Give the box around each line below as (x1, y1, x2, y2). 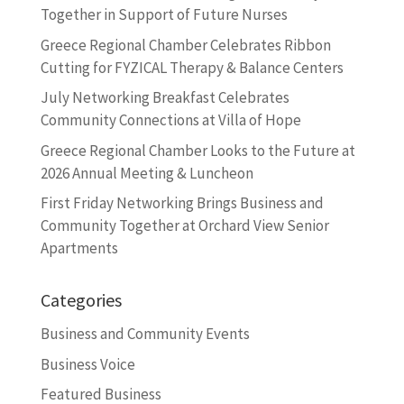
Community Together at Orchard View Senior (40, 216, 329, 236)
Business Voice (40, 353, 135, 374)
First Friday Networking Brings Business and (40, 193, 324, 214)
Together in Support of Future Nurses (40, 5, 288, 25)
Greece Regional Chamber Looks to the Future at (40, 140, 355, 161)
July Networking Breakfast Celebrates (40, 87, 289, 108)
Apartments (40, 238, 118, 259)
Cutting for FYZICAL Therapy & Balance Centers (40, 57, 344, 78)
